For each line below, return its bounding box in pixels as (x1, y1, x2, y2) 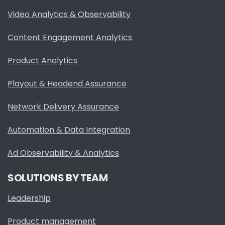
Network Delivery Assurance (8, 101, 119, 113)
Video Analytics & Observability (8, 9, 131, 21)
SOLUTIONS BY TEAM (8, 171, 108, 185)
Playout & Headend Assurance (8, 78, 127, 90)
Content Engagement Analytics (8, 32, 132, 44)
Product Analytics (8, 55, 77, 67)
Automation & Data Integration (8, 124, 130, 136)
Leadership (8, 192, 51, 204)
